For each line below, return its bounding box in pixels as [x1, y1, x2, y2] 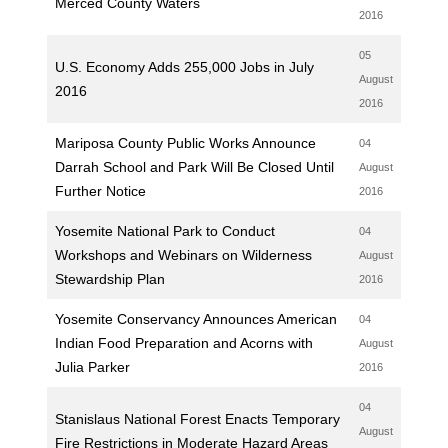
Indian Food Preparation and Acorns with [54, 335, 313, 351]
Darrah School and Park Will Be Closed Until [54, 159, 334, 175]
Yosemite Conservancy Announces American [54, 311, 337, 327]
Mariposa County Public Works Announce [54, 135, 316, 151]
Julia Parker [54, 359, 130, 375]
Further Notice [54, 183, 146, 199]
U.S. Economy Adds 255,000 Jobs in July [54, 59, 314, 75]
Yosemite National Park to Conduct [54, 223, 275, 239]
